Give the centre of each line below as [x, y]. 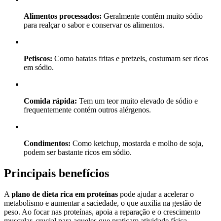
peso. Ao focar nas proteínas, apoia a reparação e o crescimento [102, 212]
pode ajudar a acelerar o [156, 194]
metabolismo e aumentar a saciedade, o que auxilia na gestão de [103, 203]
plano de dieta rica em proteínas [65, 194]
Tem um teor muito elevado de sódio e [137, 101]
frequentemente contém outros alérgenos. [87, 110]
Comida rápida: [50, 101]
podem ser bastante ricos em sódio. [78, 152]
